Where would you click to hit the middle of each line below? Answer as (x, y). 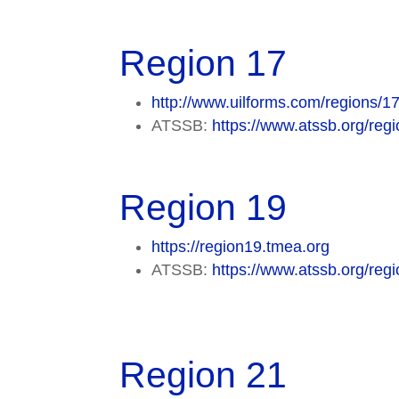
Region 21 (204, 375)
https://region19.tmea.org (241, 247)
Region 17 (204, 64)
